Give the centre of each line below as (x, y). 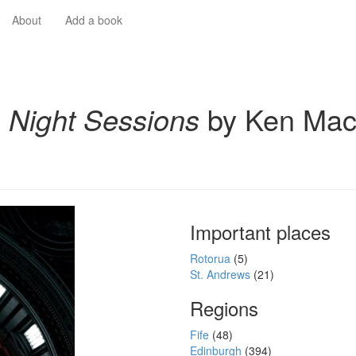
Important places (260, 232)
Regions (224, 308)
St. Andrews (222, 274)
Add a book (94, 20)
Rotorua (212, 258)
